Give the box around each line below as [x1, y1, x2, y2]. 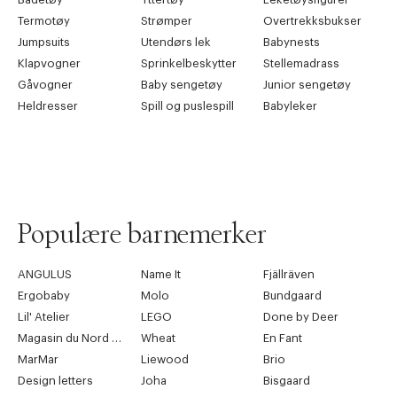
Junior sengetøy [263, 78, 352, 90]
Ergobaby [18, 289, 70, 301]
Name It [140, 268, 181, 280]
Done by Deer [263, 310, 339, 323]
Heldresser [18, 99, 78, 112]
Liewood [140, 353, 189, 365]
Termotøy [18, 14, 70, 27]
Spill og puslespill [140, 99, 234, 112]
